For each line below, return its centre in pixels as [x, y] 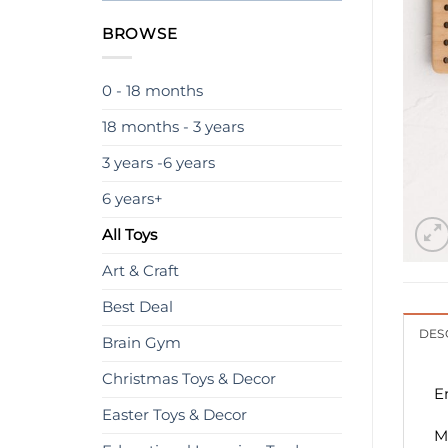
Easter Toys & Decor [174, 414]
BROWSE [140, 34]
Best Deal [137, 306]
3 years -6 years [158, 162]
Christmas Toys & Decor [189, 378]
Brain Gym [141, 342]
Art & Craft [140, 270]
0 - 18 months [152, 90]
